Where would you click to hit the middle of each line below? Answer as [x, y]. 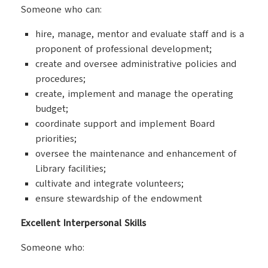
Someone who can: [61, 10]
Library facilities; [71, 169]
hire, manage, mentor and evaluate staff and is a [140, 34]
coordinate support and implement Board [125, 124]
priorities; [56, 139]
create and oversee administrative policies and [136, 64]
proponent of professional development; [124, 49]
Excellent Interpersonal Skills [83, 223]
